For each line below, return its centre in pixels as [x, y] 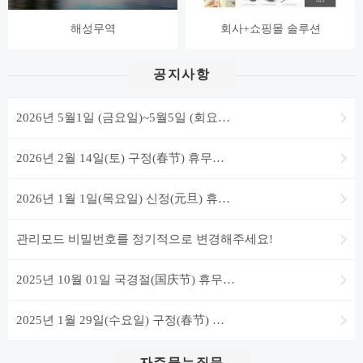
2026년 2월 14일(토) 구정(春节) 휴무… [120, 158]
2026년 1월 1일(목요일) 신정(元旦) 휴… [123, 199]
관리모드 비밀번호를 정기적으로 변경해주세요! [145, 239]
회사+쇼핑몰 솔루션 [270, 29]
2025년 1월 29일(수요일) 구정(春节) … [120, 320]
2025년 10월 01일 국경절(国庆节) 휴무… [126, 280]
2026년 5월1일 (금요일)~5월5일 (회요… [123, 118]
